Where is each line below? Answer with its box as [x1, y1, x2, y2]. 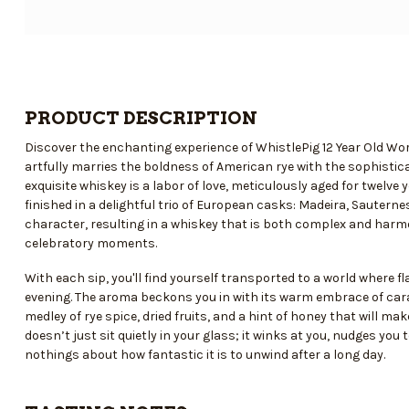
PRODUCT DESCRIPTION [25, 106, 257, 129]
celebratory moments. [25, 235, 157, 251]
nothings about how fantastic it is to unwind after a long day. [25, 346, 385, 362]
